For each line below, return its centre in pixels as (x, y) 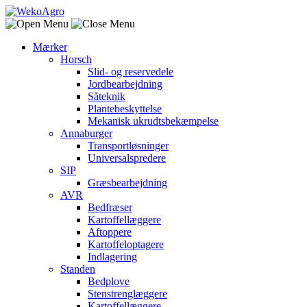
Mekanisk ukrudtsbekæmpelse (153, 121)
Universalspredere (127, 158)
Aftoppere (110, 232)
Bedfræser (110, 207)
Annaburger (86, 133)
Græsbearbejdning (127, 183)
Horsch (76, 59)
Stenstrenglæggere (127, 294)
